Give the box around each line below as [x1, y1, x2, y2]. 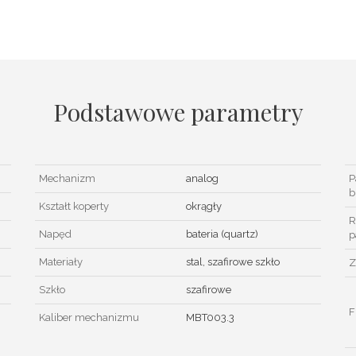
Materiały [39, 255, 83, 268]
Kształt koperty [39, 199, 109, 212]
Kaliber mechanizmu [39, 311, 139, 323]
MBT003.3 [186, 311, 234, 323]
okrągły [186, 199, 222, 212]
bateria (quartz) [186, 227, 258, 240]
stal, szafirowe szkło [186, 255, 280, 268]
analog [186, 172, 219, 184]
